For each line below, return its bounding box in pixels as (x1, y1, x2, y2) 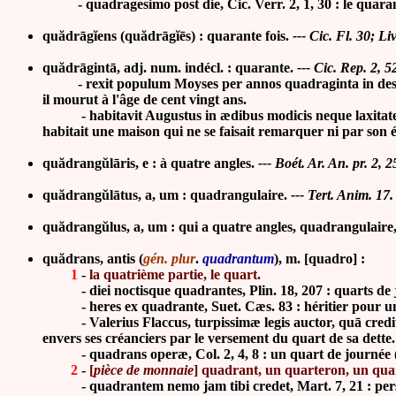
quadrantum (202, 251, 274, 266)
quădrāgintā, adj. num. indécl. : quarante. (42, 60, 293, 75)
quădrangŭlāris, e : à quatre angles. (42, 156, 255, 171)
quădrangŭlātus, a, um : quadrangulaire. (42, 187, 287, 202)
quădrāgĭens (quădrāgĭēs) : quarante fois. (42, 28, 293, 43)
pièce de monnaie (94, 362, 194, 377)
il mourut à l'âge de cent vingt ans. (42, 92, 247, 107)
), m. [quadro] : (274, 251, 365, 266)
